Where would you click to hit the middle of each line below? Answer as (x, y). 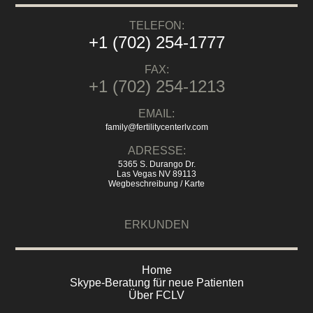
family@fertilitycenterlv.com (156, 127)
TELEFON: (156, 25)
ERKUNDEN (156, 225)
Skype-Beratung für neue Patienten (156, 283)
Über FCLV (156, 296)
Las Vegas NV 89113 (156, 174)
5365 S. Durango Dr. (156, 164)
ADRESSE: (156, 150)
